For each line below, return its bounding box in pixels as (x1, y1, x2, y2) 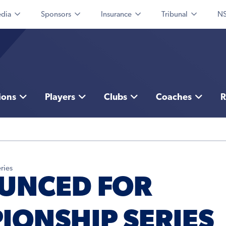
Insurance (101, 11, 132, 19)
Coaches (155, 93, 192, 103)
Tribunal (161, 11, 188, 19)
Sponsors (41, 11, 71, 19)
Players (44, 93, 75, 103)
